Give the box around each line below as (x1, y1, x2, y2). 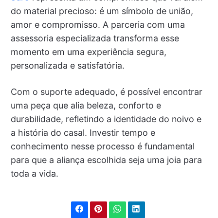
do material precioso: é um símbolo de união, (10, 6, 193, 17)
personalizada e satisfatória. (10, 60, 125, 71)
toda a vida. (10, 168, 58, 179)
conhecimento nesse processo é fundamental (10, 141, 195, 152)
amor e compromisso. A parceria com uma (10, 19, 185, 30)
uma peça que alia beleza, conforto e (10, 100, 161, 111)
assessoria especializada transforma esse (10, 33, 179, 44)
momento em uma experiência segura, (10, 47, 166, 57)
